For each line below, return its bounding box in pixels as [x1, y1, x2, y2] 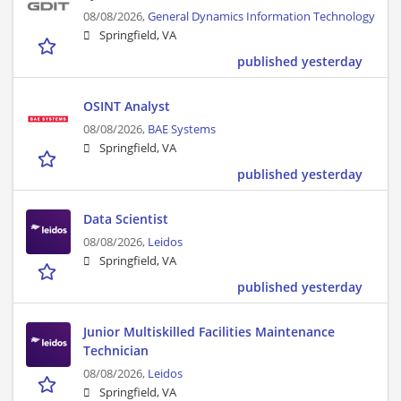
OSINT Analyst [83, 98, 170, 115]
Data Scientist [83, 210, 168, 228]
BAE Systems [148, 122, 216, 138]
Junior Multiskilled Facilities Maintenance [83, 323, 335, 341]
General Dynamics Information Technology [148, 9, 375, 25]
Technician [83, 342, 149, 360]
